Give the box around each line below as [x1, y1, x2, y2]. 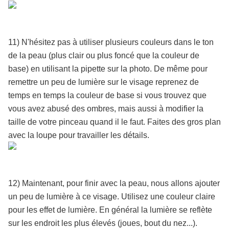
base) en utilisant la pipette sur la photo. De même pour [8, 64, 208, 74]
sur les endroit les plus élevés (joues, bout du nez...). [8, 219, 197, 228]
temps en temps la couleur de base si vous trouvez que [8, 91, 207, 100]
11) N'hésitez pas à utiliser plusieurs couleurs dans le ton [8, 38, 214, 47]
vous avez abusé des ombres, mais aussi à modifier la [8, 104, 203, 113]
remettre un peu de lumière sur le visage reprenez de [8, 78, 199, 87]
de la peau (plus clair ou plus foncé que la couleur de [8, 51, 199, 60]
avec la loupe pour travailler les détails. [8, 131, 149, 140]
